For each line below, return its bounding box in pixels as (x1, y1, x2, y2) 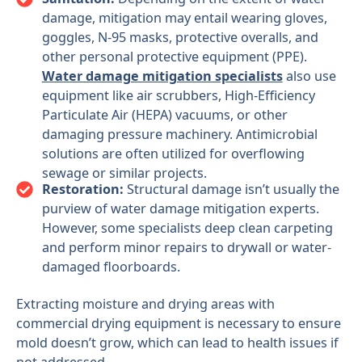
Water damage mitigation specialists (41, 66, 283, 85)
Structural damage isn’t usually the (126, 180, 339, 198)
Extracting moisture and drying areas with (15, 295, 275, 314)
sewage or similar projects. (41, 163, 207, 182)
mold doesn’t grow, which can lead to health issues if (15, 334, 339, 352)
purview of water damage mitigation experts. (41, 200, 319, 217)
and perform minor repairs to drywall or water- (41, 238, 331, 256)
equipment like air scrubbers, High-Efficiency (41, 86, 315, 104)
